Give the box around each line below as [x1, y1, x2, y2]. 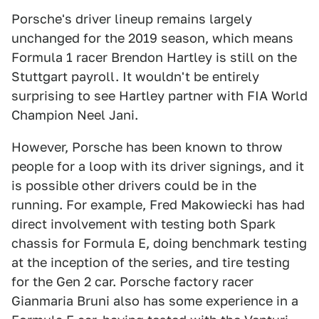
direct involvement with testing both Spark [11, 216, 276, 231]
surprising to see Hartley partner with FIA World [11, 88, 308, 103]
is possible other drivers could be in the [11, 178, 256, 193]
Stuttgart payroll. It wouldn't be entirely [11, 69, 259, 84]
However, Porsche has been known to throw [11, 140, 283, 155]
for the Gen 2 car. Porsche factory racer [11, 274, 253, 289]
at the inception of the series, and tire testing [11, 255, 290, 270]
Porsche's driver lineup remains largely [11, 11, 252, 26]
